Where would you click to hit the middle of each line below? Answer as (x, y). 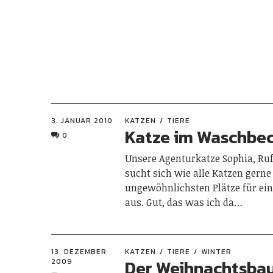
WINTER (217, 251)
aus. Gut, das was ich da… (184, 202)
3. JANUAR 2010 (82, 120)
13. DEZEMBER (79, 251)
